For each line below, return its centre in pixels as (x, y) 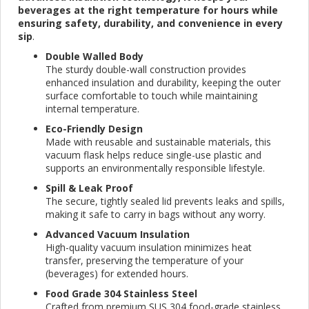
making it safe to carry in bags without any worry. (156, 215)
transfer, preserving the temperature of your (146, 261)
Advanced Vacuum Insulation (118, 235)
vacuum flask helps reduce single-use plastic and (153, 155)
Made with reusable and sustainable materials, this (158, 142)
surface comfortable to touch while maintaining (151, 96)
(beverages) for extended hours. (117, 274)
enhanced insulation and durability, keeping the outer (163, 83)
